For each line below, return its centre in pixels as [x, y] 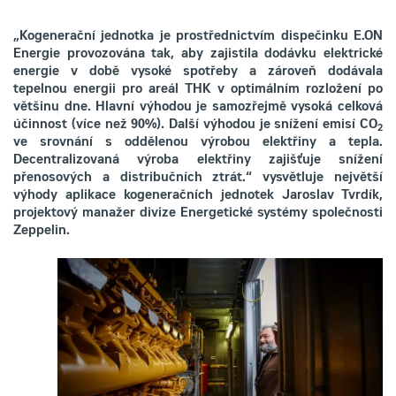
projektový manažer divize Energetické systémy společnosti [198, 214]
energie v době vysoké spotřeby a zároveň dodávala [198, 72]
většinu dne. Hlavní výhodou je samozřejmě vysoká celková [198, 108]
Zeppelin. [42, 232]
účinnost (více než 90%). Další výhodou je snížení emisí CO [195, 126]
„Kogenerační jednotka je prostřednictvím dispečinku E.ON [198, 37]
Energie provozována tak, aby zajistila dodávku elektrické [198, 55]
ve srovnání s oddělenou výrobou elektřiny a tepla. [198, 143]
